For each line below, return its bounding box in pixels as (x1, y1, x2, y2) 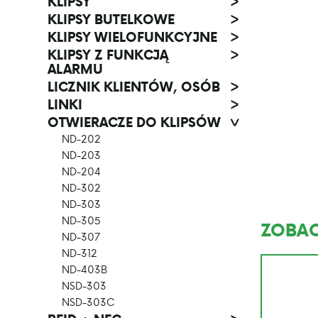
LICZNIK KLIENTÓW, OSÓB (48, 77, 220, 96)
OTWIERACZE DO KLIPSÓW (48, 113, 221, 131)
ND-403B (62, 262, 107, 277)
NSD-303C (62, 295, 115, 309)
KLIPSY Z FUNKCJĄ (48, 45, 168, 64)
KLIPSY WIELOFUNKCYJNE (48, 28, 217, 46)
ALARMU (48, 60, 103, 78)
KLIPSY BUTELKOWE (48, 10, 175, 28)
